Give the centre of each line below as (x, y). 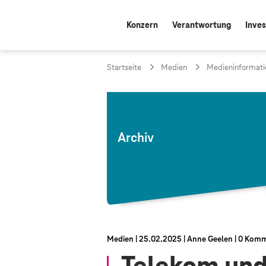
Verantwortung (202, 26)
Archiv (136, 139)
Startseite (124, 68)
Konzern (142, 26)
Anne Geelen (210, 239)
